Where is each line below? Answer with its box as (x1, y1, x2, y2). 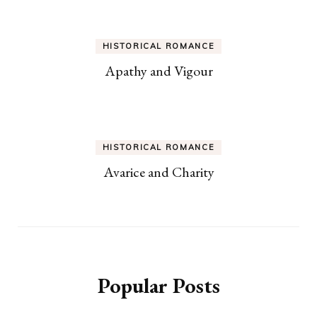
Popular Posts (97, 272, 220, 299)
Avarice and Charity (103, 163, 214, 181)
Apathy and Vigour (104, 62, 213, 80)
